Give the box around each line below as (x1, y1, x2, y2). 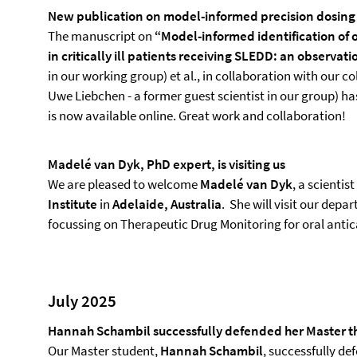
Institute (48, 195, 97, 213)
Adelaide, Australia (112, 195, 222, 213)
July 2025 (48, 290, 116, 312)
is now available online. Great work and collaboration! (48, 107, 348, 124)
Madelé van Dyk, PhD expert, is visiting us (48, 155, 285, 173)
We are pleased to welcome (48, 175, 200, 193)
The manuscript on (48, 27, 155, 45)
